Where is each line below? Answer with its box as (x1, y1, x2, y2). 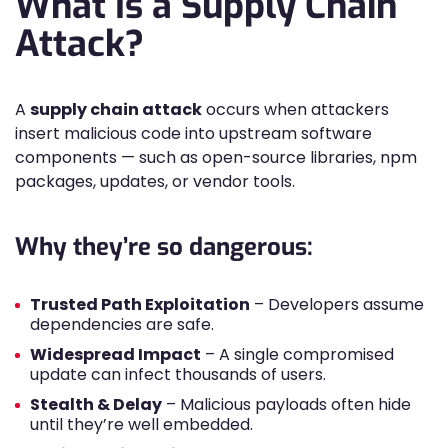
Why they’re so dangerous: (15, 231, 313, 263)
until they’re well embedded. (30, 413, 253, 436)
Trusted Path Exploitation (30, 293, 250, 316)
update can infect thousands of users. (30, 363, 326, 386)
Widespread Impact (30, 343, 201, 366)
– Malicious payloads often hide (162, 393, 411, 416)
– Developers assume (250, 293, 424, 316)
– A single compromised (201, 343, 394, 366)
